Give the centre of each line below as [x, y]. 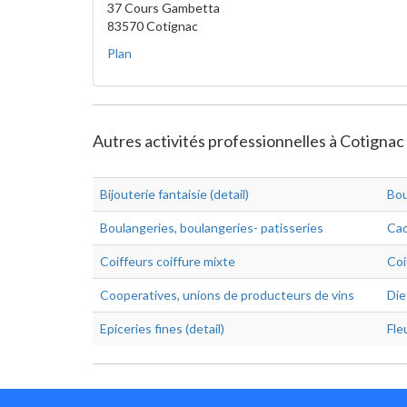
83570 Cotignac [153, 26]
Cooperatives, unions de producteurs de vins [227, 295]
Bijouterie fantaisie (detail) [174, 194]
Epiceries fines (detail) [162, 328]
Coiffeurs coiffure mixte [168, 261]
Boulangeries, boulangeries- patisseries [212, 228]
